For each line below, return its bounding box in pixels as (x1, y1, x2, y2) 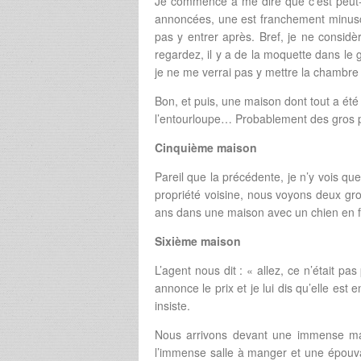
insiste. (155, 297, 190, 314)
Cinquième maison (155, 139, 257, 156)
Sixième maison (155, 233, 241, 250)
